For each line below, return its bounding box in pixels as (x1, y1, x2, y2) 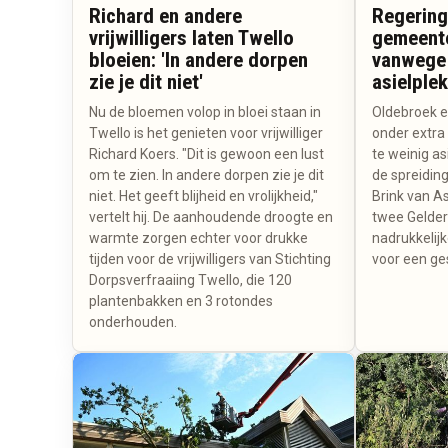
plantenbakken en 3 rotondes (89, 293, 273, 310)
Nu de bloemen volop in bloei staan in (89, 104, 321, 121)
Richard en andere (89, 4, 242, 29)
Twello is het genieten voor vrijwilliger (89, 125, 323, 142)
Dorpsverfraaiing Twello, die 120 (89, 272, 292, 289)
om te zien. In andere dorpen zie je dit (89, 167, 324, 184)
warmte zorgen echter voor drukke (89, 230, 308, 247)
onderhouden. (89, 314, 177, 331)
